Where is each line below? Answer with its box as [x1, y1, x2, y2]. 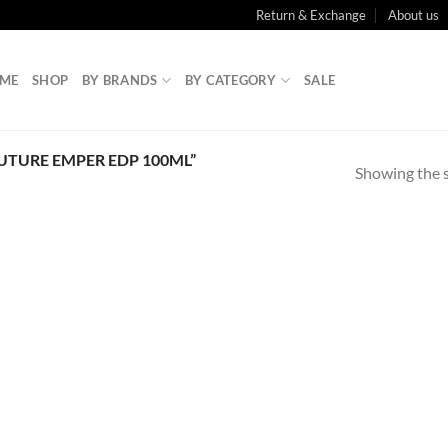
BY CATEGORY [184, 72, 277, 88]
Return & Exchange [255, 7, 366, 23]
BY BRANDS [82, 72, 158, 88]
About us [388, 7, 440, 23]
